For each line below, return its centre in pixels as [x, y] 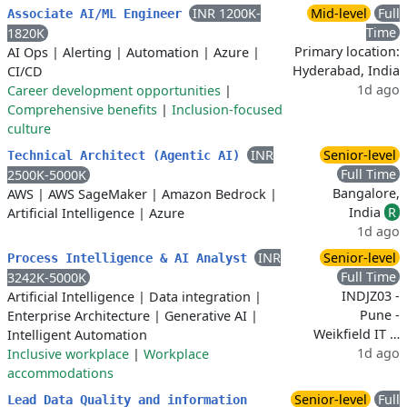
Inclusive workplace [68, 354]
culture [29, 129]
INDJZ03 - [371, 296]
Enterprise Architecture [79, 316]
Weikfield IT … [357, 334]
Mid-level [339, 13]
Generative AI [206, 316]
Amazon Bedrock [214, 194]
